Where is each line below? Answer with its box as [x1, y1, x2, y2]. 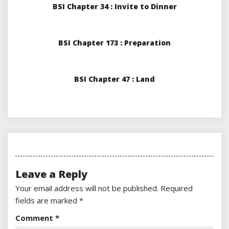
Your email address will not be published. [15, 183, 158, 194]
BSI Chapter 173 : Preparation [58, 38, 171, 48]
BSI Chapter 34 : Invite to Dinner [52, 2, 177, 12]
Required [161, 183, 193, 194]
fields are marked [15, 195, 79, 206]
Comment [15, 213, 55, 223]
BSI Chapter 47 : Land [74, 74, 155, 84]
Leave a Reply [15, 167, 87, 181]
